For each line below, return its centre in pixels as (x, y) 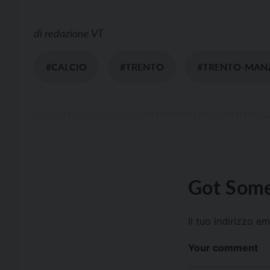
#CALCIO (66, 67)
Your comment (223, 248)
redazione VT (74, 33)
